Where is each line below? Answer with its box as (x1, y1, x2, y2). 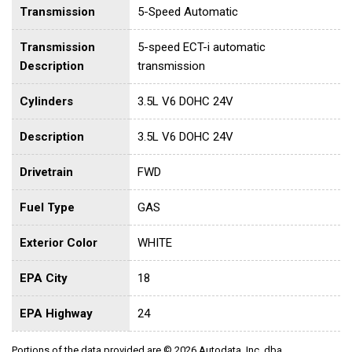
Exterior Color (20, 235, 97, 250)
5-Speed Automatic (137, 4, 238, 19)
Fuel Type (20, 200, 75, 214)
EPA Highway (20, 306, 93, 321)
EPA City (20, 270, 68, 285)
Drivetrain (20, 164, 73, 179)
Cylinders (20, 93, 73, 108)
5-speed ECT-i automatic (137, 39, 266, 54)
